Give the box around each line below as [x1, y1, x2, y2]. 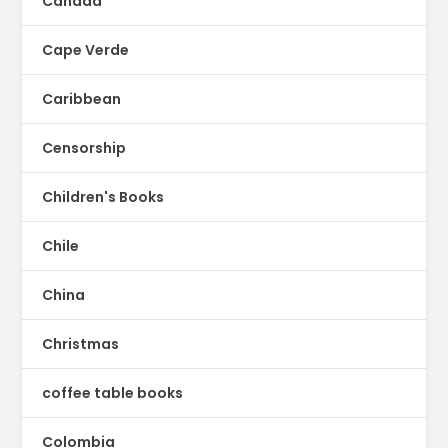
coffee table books [42, 382, 184, 403]
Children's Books [42, 186, 165, 207]
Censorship [42, 137, 127, 158]
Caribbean [42, 88, 122, 109]
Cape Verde [42, 39, 130, 60]
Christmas [42, 333, 120, 354]
